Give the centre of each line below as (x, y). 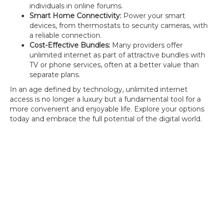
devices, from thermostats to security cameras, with (119, 26)
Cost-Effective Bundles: (70, 45)
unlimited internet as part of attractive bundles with (117, 55)
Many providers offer (146, 45)
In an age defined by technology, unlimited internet (99, 89)
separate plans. (55, 75)
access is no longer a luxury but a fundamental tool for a (105, 99)
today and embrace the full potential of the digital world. (106, 119)
